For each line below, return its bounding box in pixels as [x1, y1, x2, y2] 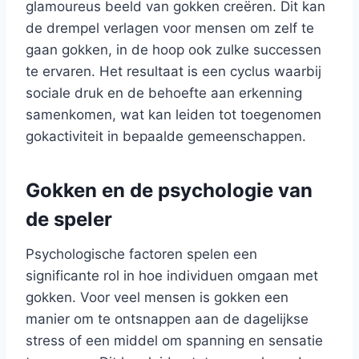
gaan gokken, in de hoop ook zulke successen [26, 41, 321, 58]
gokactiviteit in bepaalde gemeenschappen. [26, 127, 306, 144]
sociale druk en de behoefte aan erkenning [26, 84, 302, 101]
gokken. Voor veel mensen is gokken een [26, 288, 288, 305]
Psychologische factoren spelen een [26, 245, 257, 262]
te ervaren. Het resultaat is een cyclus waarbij [26, 63, 321, 79]
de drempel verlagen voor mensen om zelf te [26, 19, 314, 36]
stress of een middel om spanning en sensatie [26, 332, 323, 349]
